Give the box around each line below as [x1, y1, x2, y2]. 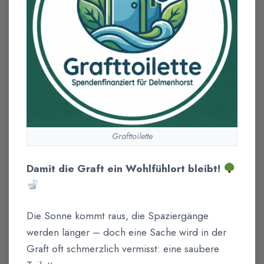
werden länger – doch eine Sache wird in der [27, 224, 226, 240]
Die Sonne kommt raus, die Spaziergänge [27, 207, 209, 223]
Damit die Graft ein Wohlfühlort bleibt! [27, 160, 223, 176]
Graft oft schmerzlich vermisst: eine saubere [27, 240, 219, 256]
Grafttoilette [111, 130, 153, 142]
